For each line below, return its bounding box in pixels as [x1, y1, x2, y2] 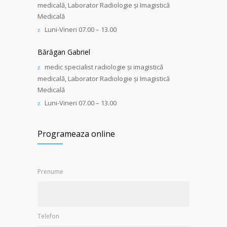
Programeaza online [37, 128, 115, 139]
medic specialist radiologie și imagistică [45, 62, 163, 71]
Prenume [37, 167, 63, 176]
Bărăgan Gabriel [37, 47, 90, 57]
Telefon [37, 212, 59, 220]
